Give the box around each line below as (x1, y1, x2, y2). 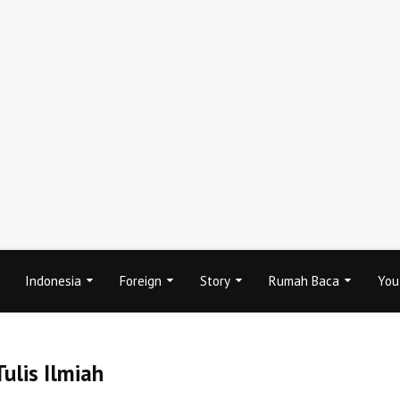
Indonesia (25, 272, 81, 289)
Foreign (120, 272, 162, 289)
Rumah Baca (269, 272, 339, 289)
